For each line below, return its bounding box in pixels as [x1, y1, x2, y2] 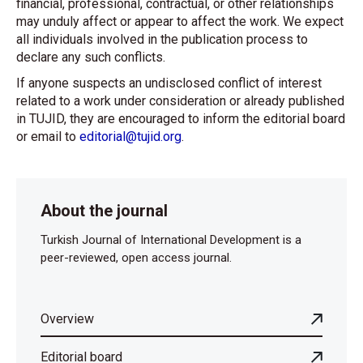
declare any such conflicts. [16, 49, 165, 65]
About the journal [41, 201, 168, 220]
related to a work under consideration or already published [16, 93, 344, 109]
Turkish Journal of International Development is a [41, 233, 301, 247]
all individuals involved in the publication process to [16, 32, 308, 47]
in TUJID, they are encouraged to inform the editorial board [16, 111, 345, 126]
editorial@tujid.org [79, 129, 181, 144]
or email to [16, 129, 79, 144]
